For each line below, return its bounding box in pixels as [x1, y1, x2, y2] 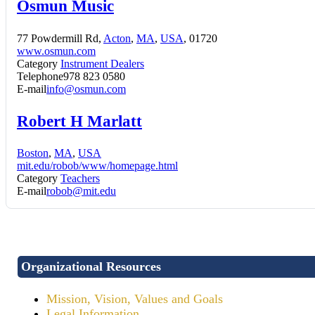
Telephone [17, 70, 63, 82]
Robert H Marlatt [17, 111, 142, 130]
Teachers [60, 172, 100, 184]
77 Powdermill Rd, [17, 32, 103, 44]
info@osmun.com [46, 82, 126, 95]
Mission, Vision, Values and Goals [46, 292, 223, 307]
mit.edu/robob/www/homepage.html [17, 159, 178, 172]
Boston [17, 146, 49, 159]
